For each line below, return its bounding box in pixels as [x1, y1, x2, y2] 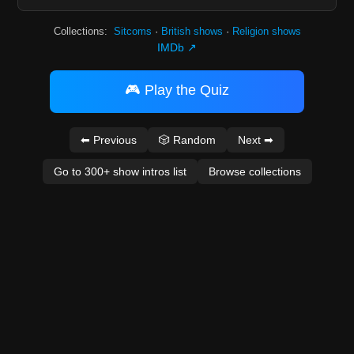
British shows [160, 25, 223, 37]
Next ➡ [238, 134, 273, 146]
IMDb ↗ [157, 41, 197, 54]
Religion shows [232, 25, 301, 37]
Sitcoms [113, 25, 152, 37]
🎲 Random [159, 134, 216, 146]
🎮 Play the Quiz [124, 82, 229, 98]
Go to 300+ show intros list [53, 165, 186, 178]
